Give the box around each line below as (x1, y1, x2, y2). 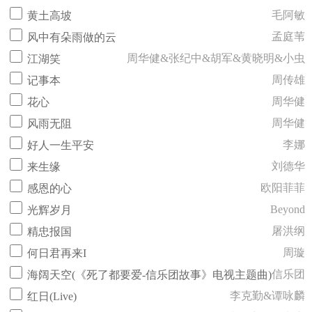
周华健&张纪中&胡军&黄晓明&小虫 (127, 52, 305, 64)
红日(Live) (27, 290, 77, 302)
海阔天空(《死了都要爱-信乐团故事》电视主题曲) (27, 269, 272, 281)
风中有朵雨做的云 (27, 31, 116, 43)
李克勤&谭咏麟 (230, 290, 305, 302)
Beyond (270, 203, 305, 215)
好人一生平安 (27, 139, 94, 151)
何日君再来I (27, 247, 86, 259)
